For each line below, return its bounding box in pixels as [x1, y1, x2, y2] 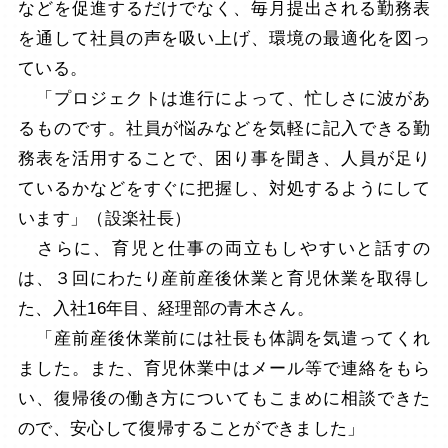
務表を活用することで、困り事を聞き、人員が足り [17, 148, 431, 168]
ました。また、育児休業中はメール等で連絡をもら [17, 358, 431, 378]
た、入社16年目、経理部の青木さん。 [17, 298, 315, 318]
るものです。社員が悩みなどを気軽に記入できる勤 [17, 118, 431, 138]
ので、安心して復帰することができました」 [17, 418, 365, 438]
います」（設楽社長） [17, 208, 192, 228]
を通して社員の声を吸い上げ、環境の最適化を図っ [17, 28, 431, 48]
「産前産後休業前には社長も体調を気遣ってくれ [17, 328, 431, 348]
